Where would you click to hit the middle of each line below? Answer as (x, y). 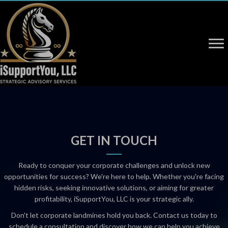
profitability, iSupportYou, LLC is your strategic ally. (114, 199)
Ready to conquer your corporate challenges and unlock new (114, 165)
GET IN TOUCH (114, 140)
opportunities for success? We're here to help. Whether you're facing (114, 176)
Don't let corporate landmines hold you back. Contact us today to (114, 215)
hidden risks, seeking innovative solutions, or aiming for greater (114, 188)
